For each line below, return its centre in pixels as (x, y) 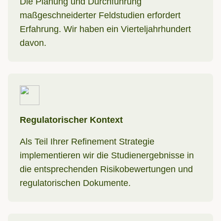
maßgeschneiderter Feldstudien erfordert (100, 15)
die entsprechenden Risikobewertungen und (106, 169)
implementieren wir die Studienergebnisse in (107, 155)
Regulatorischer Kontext (71, 120)
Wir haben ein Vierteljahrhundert (127, 29)
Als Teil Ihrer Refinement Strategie (87, 142)
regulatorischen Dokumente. (75, 183)
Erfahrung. (42, 29)
